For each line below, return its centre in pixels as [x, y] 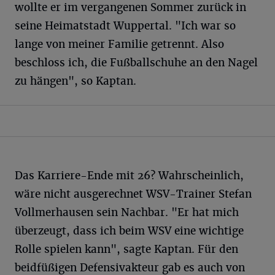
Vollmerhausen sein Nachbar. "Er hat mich [127, 213]
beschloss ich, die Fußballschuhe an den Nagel [136, 63]
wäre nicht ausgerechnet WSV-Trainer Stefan [133, 194]
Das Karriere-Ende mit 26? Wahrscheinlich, [129, 176]
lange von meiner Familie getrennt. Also [119, 45]
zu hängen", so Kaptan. [76, 81]
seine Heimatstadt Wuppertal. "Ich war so [125, 26]
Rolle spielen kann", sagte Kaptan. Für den [126, 250]
